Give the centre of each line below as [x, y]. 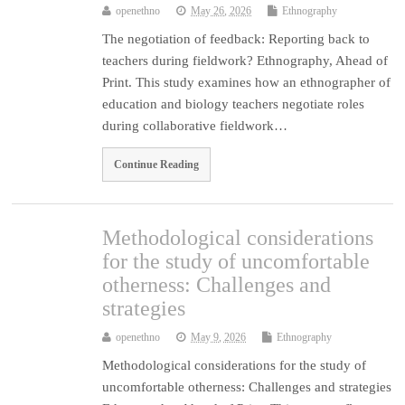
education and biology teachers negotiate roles [234, 104]
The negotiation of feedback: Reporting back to [236, 39]
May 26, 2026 [221, 11]
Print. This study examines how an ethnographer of [247, 83]
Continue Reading [157, 165]
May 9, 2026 [219, 338]
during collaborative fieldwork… [195, 126]
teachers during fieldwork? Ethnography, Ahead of [245, 61]
